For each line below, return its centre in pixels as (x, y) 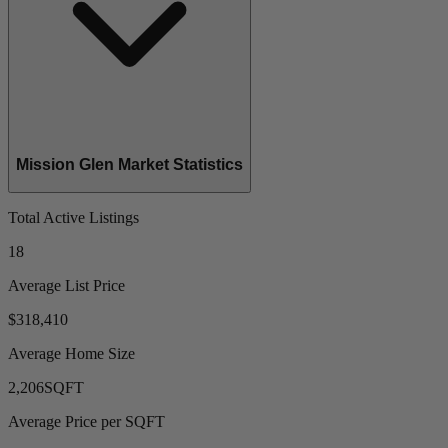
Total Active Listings (73, 217)
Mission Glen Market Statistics (129, 165)
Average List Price (66, 285)
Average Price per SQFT (86, 421)
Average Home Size (71, 353)
